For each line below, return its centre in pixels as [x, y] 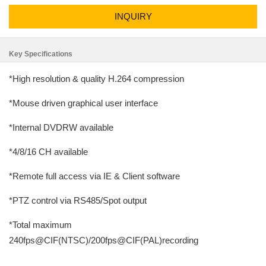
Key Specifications [41, 54]
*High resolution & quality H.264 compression [96, 79]
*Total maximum [40, 225]
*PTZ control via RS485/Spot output [78, 200]
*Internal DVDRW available [61, 127]
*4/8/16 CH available [48, 152]
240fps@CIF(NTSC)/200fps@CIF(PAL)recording [104, 240]
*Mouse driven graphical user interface [83, 103]
